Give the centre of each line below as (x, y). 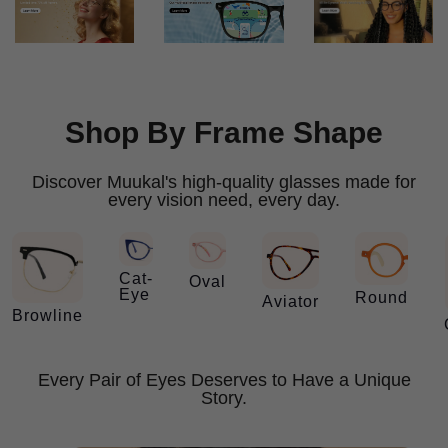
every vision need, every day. (224, 199)
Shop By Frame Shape (224, 132)
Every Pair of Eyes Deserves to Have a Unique (224, 379)
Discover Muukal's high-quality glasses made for (224, 181)
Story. (224, 397)
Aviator (290, 301)
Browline (47, 315)
